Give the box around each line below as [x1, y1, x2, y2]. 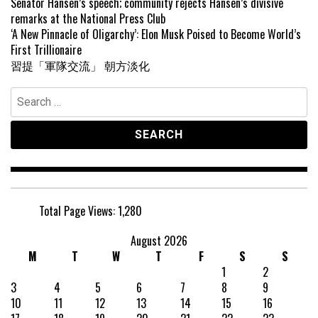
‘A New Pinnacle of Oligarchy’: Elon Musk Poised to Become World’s [11, 26, 301, 43]
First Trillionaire [11, 41, 82, 59]
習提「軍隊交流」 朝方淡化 [11, 57, 150, 75]
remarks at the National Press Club [11, 10, 165, 28]
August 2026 [131, 232, 187, 250]
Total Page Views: [39, 202, 118, 220]
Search [10, 86, 40, 104]
